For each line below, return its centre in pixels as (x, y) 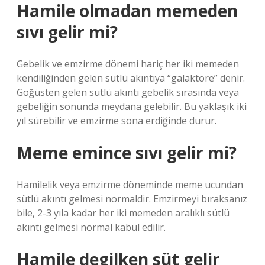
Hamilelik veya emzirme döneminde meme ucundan (130, 185)
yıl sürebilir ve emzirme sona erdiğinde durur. (117, 121)
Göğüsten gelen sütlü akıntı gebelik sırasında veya (128, 92)
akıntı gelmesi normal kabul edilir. (91, 227)
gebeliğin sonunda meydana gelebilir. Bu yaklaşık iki (132, 106)
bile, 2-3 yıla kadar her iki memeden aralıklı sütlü (123, 213)
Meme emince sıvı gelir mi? (127, 153)
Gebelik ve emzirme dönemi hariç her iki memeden (128, 64)
